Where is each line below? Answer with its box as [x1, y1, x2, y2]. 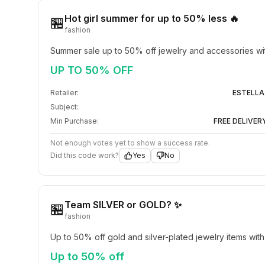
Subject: [50, 102, 79, 111]
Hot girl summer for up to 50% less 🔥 [64, 12, 239, 24]
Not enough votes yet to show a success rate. [50, 138, 210, 147]
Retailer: [50, 88, 79, 97]
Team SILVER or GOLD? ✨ [64, 199, 182, 211]
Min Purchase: [50, 117, 99, 125]
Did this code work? [50, 151, 119, 160]
